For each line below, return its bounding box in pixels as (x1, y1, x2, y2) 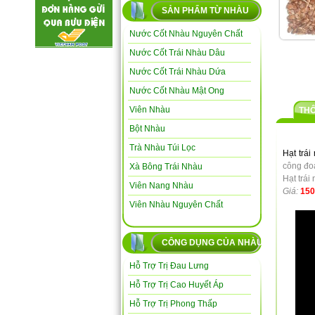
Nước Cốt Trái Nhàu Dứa (129, 67, 226, 77)
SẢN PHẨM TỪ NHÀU (162, 6, 249, 15)
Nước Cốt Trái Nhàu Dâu (129, 48, 225, 58)
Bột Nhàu (129, 124, 165, 134)
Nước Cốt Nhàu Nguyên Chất (129, 29, 243, 39)
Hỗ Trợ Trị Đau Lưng (129, 261, 209, 271)
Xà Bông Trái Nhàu (129, 162, 202, 172)
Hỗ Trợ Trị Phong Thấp (129, 299, 217, 309)
